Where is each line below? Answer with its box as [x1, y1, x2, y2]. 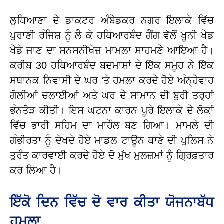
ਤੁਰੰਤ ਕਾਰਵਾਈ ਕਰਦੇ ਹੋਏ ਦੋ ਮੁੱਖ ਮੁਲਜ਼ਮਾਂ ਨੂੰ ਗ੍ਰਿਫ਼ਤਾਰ [10, 149, 214, 161]
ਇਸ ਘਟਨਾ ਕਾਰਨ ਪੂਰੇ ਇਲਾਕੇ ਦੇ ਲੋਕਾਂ [65, 104, 214, 116]
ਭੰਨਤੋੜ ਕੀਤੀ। [10, 104, 65, 116]
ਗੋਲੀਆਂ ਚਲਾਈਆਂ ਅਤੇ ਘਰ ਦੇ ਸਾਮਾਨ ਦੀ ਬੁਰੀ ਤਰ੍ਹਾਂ [10, 89, 214, 101]
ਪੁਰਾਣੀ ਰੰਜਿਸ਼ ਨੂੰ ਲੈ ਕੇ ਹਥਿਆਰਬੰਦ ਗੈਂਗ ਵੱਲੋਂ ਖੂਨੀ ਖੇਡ [10, 29, 214, 41]
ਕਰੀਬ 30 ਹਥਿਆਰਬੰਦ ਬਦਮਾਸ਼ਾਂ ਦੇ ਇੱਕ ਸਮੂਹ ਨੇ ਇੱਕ [10, 59, 214, 71]
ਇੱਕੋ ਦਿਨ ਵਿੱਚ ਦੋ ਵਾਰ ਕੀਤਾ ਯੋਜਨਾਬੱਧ [10, 194, 214, 210]
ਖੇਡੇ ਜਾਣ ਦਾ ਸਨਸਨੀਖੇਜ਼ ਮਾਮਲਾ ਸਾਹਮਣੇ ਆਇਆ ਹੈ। [10, 44, 214, 56]
